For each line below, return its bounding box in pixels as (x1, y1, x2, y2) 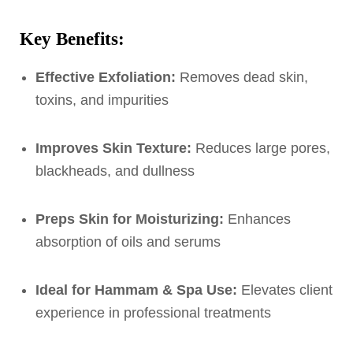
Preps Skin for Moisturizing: (35, 211, 224, 228)
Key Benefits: (20, 29, 124, 50)
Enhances (224, 211, 291, 228)
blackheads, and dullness (35, 163, 195, 180)
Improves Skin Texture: (35, 140, 191, 157)
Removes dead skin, (176, 69, 308, 86)
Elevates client (237, 282, 333, 299)
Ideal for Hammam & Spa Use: (35, 282, 237, 299)
